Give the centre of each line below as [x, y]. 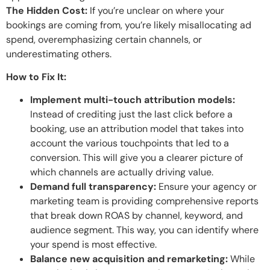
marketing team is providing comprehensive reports [144, 201]
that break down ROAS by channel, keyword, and [137, 216]
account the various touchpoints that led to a [130, 143]
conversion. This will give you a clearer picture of [137, 158]
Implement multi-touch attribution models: [133, 100]
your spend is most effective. [93, 245]
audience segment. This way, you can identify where [144, 230]
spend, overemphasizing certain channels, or [104, 39]
